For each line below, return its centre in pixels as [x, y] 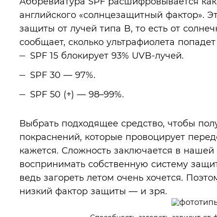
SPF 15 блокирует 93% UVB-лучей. [107, 55]
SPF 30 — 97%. [63, 75]
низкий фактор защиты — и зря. [93, 191]
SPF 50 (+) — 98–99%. [77, 94]
